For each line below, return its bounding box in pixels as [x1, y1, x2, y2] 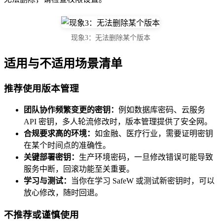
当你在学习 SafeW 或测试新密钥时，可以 [71, 177, 215, 185]
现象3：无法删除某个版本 [71, 34, 150, 41]
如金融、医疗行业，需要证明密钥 [95, 129, 213, 138]
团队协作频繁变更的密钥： [24, 106, 118, 114]
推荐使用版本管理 [4, 83, 79, 94]
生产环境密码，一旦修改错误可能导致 [79, 153, 213, 162]
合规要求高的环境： [24, 129, 95, 138]
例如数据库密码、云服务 [118, 106, 205, 114]
